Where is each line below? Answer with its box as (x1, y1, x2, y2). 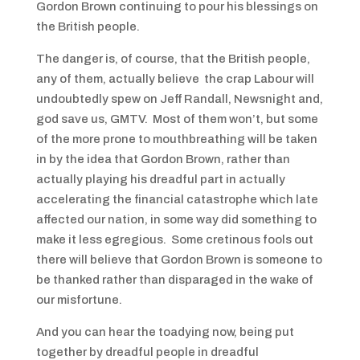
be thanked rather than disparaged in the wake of (35, 273, 313, 286)
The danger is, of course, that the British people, (35, 52, 310, 65)
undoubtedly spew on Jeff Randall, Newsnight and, (35, 92, 323, 105)
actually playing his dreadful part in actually (35, 173, 285, 186)
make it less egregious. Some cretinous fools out (35, 233, 313, 246)
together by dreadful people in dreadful (35, 346, 259, 358)
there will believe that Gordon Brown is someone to (35, 253, 322, 266)
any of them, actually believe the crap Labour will (35, 72, 314, 85)
